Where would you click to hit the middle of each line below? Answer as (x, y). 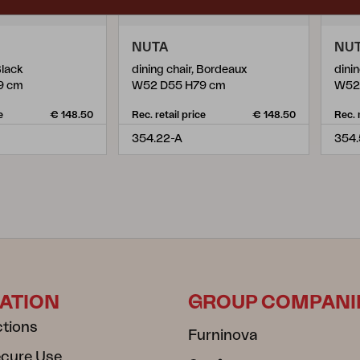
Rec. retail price (169, 115)
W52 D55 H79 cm (179, 86)
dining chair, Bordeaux (189, 70)
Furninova (223, 335)
